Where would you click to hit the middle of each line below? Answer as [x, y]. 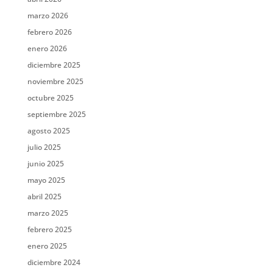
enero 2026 [47, 48]
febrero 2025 [49, 229]
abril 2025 [44, 197]
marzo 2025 [48, 213]
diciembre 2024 [54, 262]
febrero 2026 [49, 32]
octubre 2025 [50, 98]
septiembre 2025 [56, 114]
